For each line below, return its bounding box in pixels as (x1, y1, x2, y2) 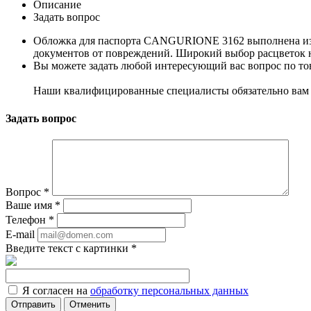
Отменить (69, 299, 110, 310)
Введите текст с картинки (6, 242, 131, 254)
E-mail (6, 228, 35, 240)
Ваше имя (6, 199, 55, 211)
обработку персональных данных (90, 284, 249, 296)
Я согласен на (22, 284, 90, 296)
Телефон (6, 213, 49, 226)
